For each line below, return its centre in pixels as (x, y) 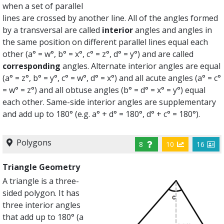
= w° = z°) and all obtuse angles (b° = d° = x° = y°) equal (104, 90)
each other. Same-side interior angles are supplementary (109, 102)
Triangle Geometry (41, 167)
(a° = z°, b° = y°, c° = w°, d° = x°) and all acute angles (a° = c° (112, 78)
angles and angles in (173, 30)
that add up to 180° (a (43, 217)
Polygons (33, 142)
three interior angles (42, 205)
